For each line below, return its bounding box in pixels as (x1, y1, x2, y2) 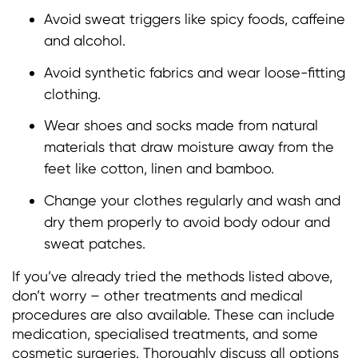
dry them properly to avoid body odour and (44, 213, 330, 231)
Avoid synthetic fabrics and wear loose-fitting (44, 63, 345, 81)
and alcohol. (44, 31, 125, 49)
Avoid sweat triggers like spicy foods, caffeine (44, 10, 345, 27)
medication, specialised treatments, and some (12, 325, 318, 343)
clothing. (44, 85, 101, 102)
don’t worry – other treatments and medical (12, 287, 303, 304)
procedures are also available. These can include (12, 306, 335, 324)
